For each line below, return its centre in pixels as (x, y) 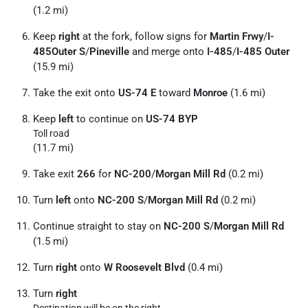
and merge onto (168, 52)
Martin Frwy (236, 36)
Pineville (109, 52)
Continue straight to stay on (98, 226)
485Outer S (59, 52)
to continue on (110, 119)
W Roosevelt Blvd (144, 267)
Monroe (210, 93)
